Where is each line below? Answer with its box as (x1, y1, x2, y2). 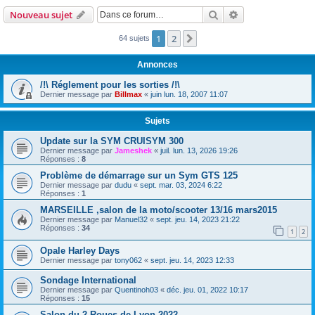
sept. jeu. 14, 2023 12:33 (150, 256, 234, 265)
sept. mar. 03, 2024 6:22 (140, 180, 222, 189)
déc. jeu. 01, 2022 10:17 (167, 285, 248, 295)
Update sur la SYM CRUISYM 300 (40, 135, 184, 146)
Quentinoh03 (115, 285, 158, 295)
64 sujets (118, 33, 152, 42)
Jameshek (115, 146, 152, 155)
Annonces (137, 59, 178, 70)
